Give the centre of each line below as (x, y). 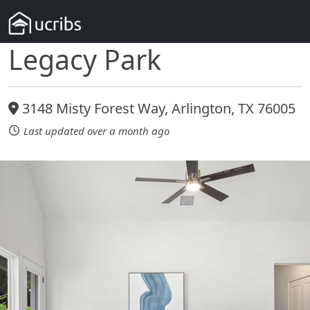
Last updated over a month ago (97, 130)
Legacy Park (85, 60)
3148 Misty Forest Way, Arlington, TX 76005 (157, 109)
